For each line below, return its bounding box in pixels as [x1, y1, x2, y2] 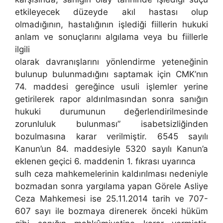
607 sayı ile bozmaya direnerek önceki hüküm [15, 206, 208, 217]
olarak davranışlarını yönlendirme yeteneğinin [15, 57, 208, 67]
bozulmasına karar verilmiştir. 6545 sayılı [15, 131, 208, 142]
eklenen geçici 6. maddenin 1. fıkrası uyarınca [15, 156, 196, 167]
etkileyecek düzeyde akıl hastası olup [15, 7, 208, 17]
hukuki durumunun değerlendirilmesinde [15, 107, 208, 117]
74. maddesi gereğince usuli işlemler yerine [15, 82, 208, 92]
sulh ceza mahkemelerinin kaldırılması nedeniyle [15, 169, 208, 179]
